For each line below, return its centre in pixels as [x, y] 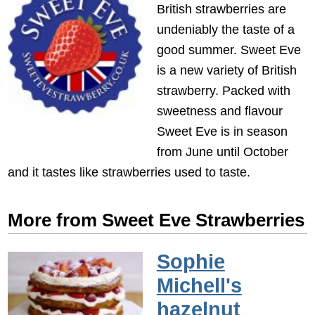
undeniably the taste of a [225, 29]
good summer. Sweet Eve [229, 49]
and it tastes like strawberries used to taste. [129, 172]
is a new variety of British [226, 70]
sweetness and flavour [219, 110]
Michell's [199, 285]
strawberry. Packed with [223, 90]
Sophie [191, 261]
